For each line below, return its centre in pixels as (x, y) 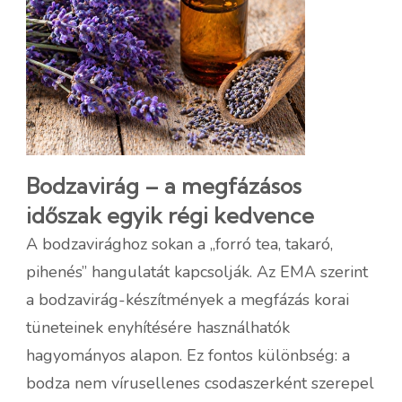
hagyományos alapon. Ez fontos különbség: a (188, 355)
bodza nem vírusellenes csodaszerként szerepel (200, 383)
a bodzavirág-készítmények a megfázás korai (188, 299)
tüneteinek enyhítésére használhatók (158, 327)
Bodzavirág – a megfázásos (164, 185)
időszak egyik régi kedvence (170, 215)
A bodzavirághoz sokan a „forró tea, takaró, (179, 244)
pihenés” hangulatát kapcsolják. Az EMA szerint (197, 271)
